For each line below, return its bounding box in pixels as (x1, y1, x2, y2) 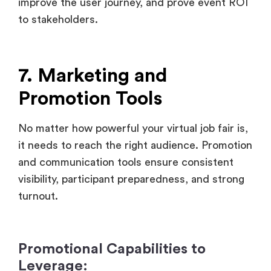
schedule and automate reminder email (42, 242, 234, 253)
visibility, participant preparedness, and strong (18, 111, 244, 123)
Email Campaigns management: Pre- (42, 225, 220, 237)
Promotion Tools (18, 27, 162, 47)
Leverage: (18, 197, 88, 212)
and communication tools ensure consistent (18, 94, 233, 106)
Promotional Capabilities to (18, 180, 206, 195)
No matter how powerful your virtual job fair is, (18, 60, 248, 72)
